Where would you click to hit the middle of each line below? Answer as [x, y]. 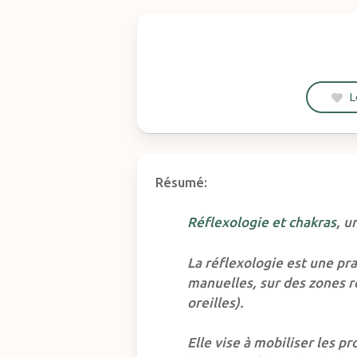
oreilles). [216, 302]
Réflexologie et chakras [262, 222]
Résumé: [182, 182]
